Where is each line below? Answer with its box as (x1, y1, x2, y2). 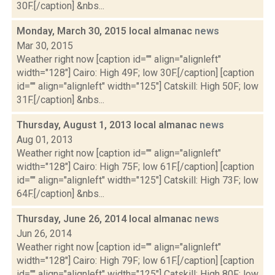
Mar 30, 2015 (17, 40, 73, 52)
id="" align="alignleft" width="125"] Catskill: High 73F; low (17, 174, 258, 186)
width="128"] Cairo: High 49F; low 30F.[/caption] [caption (17, 67, 254, 79)
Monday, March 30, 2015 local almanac (17, 25, 195, 37)
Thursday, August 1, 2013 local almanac (17, 119, 199, 131)
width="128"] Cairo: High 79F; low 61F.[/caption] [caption (17, 255, 254, 266)
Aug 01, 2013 (17, 134, 73, 145)
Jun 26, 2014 (17, 228, 72, 239)
